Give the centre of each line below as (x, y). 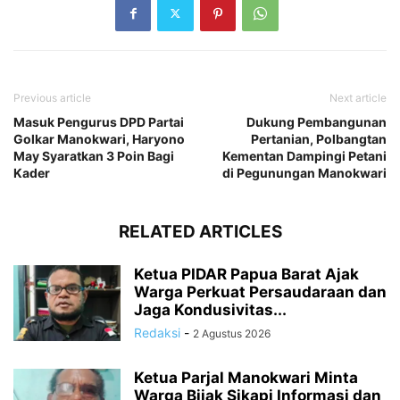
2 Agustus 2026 (232, 333)
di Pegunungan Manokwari (304, 172)
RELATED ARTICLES (200, 231)
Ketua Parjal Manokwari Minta (246, 377)
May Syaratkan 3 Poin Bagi (94, 155)
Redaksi (157, 332)
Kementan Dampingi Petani (304, 155)
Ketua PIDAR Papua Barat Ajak (246, 274)
